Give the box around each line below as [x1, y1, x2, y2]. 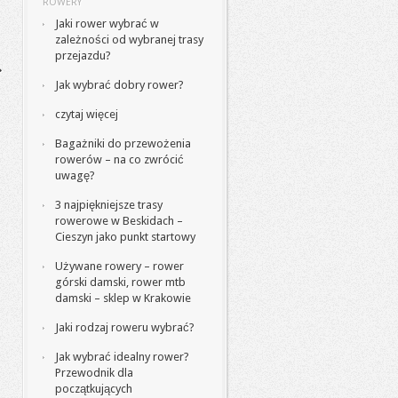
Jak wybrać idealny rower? [55, 350, 189, 363]
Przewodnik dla [55, 366, 133, 379]
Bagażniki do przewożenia [55, 137, 191, 150]
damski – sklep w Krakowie [55, 291, 191, 305]
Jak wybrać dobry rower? [55, 78, 184, 92]
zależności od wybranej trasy [55, 33, 203, 46]
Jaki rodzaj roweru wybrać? [55, 321, 195, 334]
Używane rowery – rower [55, 259, 184, 273]
